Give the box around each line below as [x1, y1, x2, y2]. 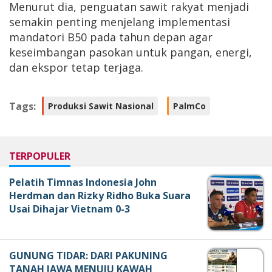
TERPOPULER [9, 149, 70, 163]
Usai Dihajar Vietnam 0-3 [9, 202, 130, 216]
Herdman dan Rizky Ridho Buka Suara [9, 189, 191, 203]
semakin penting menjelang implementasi [9, 15, 230, 30]
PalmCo [173, 100, 206, 112]
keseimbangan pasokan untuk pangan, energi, [9, 45, 252, 60]
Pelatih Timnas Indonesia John [9, 175, 157, 189]
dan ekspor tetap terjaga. [9, 60, 143, 75]
